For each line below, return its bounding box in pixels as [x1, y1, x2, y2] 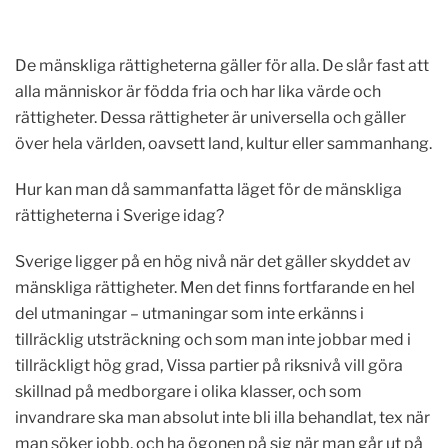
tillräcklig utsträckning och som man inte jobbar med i [15, 330, 411, 349]
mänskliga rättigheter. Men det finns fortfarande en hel [15, 278, 415, 297]
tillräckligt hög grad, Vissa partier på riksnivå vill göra [15, 356, 403, 375]
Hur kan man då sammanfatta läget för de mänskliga [15, 180, 402, 199]
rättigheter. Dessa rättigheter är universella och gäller [15, 108, 406, 127]
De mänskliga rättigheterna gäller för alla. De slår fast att [15, 56, 429, 75]
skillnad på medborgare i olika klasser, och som [15, 382, 362, 401]
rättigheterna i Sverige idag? [15, 206, 224, 225]
